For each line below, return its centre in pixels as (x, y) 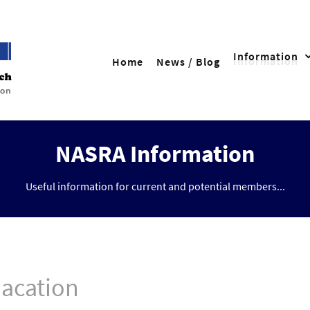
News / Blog (189, 61)
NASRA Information (155, 154)
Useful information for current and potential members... (155, 186)
